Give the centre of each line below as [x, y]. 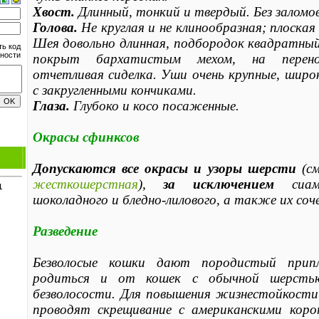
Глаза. [51, 105]
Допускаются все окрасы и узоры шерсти [164, 168]
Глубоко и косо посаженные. [154, 105]
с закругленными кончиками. [114, 90]
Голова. [55, 27]
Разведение [65, 231]
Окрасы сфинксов [85, 137]
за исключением [219, 184]
